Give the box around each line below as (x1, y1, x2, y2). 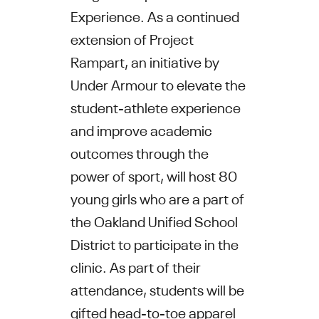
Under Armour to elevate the (70, 73, 246, 93)
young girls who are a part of (70, 187, 244, 207)
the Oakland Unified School (70, 210, 238, 230)
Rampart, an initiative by (70, 51, 219, 70)
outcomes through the (70, 142, 209, 162)
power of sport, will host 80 (70, 164, 237, 184)
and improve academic (70, 119, 212, 139)
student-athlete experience (70, 96, 241, 116)
